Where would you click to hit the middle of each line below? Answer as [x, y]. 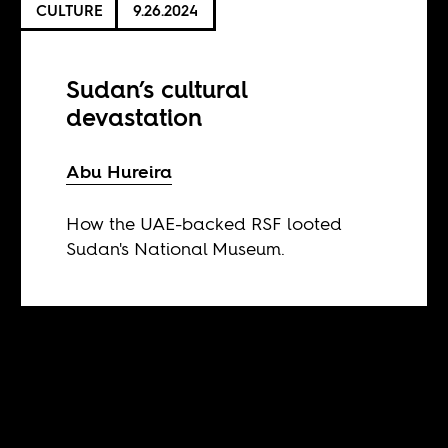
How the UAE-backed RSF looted [204, 223]
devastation [134, 117]
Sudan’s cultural [157, 89]
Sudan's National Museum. [176, 248]
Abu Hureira [119, 171]
